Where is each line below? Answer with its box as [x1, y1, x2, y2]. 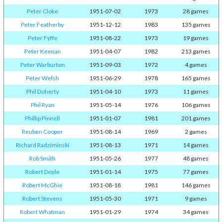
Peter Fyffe [27, 34, 57, 42]
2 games [184, 128, 207, 135]
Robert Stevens [22, 195, 62, 202]
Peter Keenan [24, 48, 61, 55]
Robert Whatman [20, 208, 65, 216]
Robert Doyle [25, 168, 59, 175]
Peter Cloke [27, 7, 58, 15]
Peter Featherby [21, 21, 64, 28]
